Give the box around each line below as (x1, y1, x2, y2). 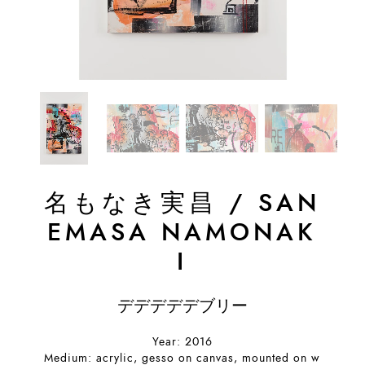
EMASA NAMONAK (47, 221, 318, 246)
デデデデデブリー (117, 294, 248, 318)
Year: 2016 (152, 334, 213, 350)
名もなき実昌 (44, 191, 218, 217)
